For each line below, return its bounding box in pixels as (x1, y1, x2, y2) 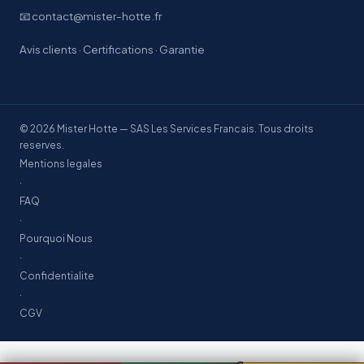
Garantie (159, 42, 205, 56)
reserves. (19, 139, 64, 151)
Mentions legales (19, 158, 102, 170)
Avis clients (19, 42, 77, 56)
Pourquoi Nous (19, 232, 93, 245)
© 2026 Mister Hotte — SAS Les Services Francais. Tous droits (19, 123, 314, 135)
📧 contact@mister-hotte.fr (19, 9, 162, 23)
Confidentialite (19, 270, 94, 282)
